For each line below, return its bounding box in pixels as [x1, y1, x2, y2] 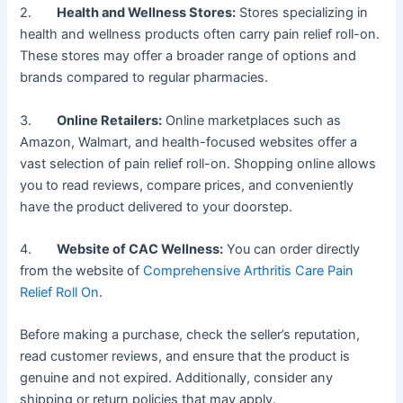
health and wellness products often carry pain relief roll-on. [20, 26, 381, 43]
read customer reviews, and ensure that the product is [20, 348, 351, 365]
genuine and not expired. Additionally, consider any [20, 370, 334, 387]
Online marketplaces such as [162, 112, 342, 129]
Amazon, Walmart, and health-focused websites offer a [20, 133, 358, 150]
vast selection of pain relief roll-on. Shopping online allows [20, 155, 377, 172]
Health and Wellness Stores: [57, 4, 237, 22]
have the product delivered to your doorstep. [20, 198, 293, 215]
